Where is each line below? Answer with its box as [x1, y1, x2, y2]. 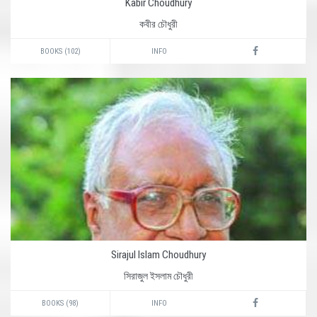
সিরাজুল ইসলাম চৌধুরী [124, 270, 193, 282]
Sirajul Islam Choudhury [111, 248, 206, 261]
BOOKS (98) [42, 299, 79, 308]
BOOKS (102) [40, 47, 81, 56]
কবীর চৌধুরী [139, 18, 178, 30]
